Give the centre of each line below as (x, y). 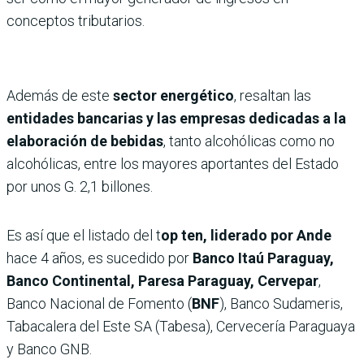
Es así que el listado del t (84, 235)
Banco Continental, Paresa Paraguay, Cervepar (162, 280)
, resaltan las (273, 95)
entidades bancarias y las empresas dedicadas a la (176, 118)
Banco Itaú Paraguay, (263, 258)
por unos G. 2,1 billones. (80, 186)
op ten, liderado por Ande (246, 235)
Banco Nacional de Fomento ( (99, 303)
